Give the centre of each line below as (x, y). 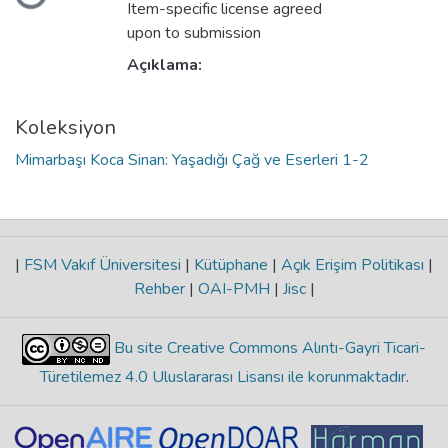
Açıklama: (164, 65)
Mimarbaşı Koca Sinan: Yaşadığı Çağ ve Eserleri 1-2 (192, 160)
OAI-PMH (233, 289)
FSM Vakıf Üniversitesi (102, 265)
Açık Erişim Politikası (352, 265)
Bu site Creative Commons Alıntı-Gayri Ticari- (268, 348)
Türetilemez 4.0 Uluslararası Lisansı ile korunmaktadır (222, 377)
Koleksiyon (65, 128)
